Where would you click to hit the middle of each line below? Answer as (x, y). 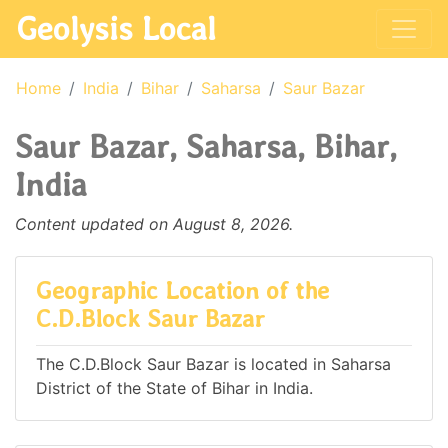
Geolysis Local (116, 28)
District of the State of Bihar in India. (174, 388)
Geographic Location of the (182, 290)
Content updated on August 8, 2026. (154, 224)
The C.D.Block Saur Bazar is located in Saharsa (213, 364)
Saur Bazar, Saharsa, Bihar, (206, 146)
